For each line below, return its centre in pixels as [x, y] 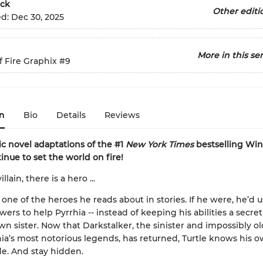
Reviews [122, 115]
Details [71, 115]
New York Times [159, 144]
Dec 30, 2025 [37, 17]
